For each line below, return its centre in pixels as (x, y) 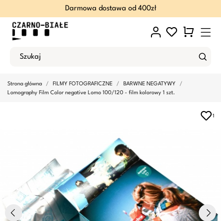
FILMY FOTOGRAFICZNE (83, 84)
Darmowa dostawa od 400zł (110, 9)
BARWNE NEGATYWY (149, 84)
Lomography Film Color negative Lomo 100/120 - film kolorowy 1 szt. (91, 93)
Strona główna (25, 84)
